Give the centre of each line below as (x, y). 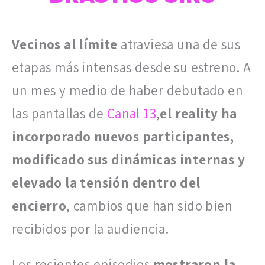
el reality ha (198, 114)
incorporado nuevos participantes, (123, 137)
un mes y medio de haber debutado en (127, 91)
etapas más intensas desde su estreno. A (132, 67)
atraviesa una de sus (179, 44)
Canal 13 (132, 114)
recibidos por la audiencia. (91, 229)
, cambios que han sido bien (150, 206)
